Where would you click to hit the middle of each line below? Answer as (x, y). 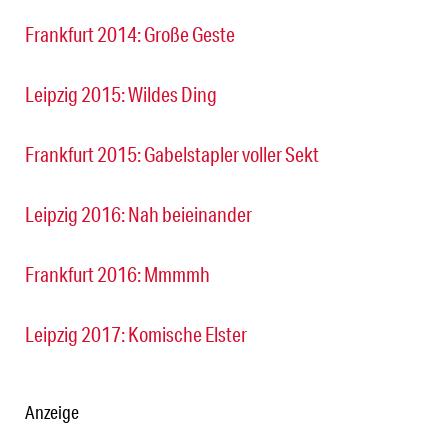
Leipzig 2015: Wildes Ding (121, 94)
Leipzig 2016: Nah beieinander (138, 214)
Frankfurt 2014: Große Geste (130, 34)
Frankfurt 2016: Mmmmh (117, 274)
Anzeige (52, 412)
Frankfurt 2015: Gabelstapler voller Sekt (172, 154)
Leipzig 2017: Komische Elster (136, 334)
